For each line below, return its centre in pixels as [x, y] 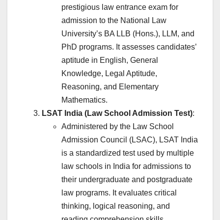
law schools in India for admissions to [126, 166]
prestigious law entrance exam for [120, 7]
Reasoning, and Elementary [110, 87]
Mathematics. [84, 100]
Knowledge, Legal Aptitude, [109, 74]
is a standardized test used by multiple [128, 153]
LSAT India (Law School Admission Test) [117, 113]
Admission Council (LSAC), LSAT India [130, 140]
